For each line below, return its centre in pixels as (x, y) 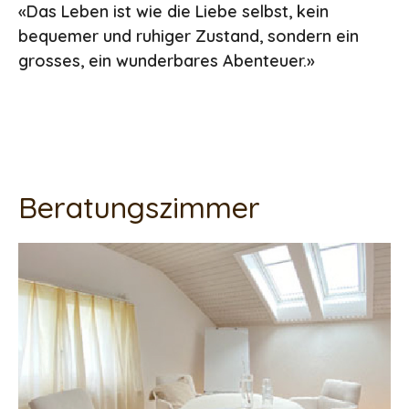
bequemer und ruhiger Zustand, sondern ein (189, 37)
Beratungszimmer (139, 208)
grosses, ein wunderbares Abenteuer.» (167, 61)
